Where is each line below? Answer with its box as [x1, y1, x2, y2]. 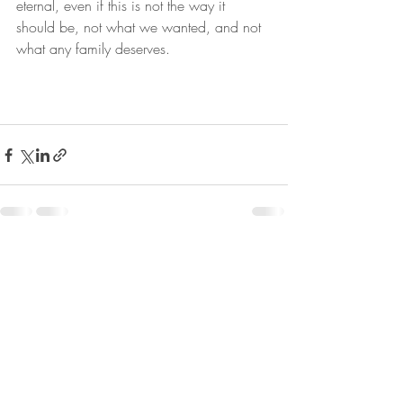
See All [251, 248, 288, 266]
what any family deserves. [16, 39, 170, 59]
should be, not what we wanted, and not [16, 17, 265, 38]
